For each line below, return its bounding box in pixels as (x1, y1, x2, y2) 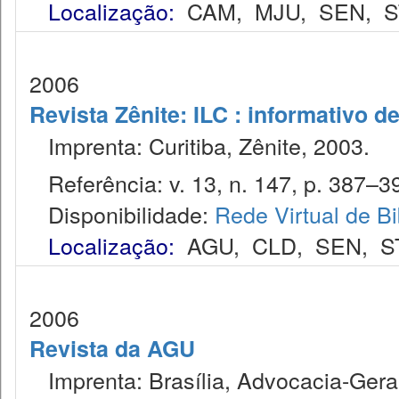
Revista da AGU (29, 332, 195, 364)
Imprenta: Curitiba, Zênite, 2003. (29, 129, 370, 161)
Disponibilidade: (29, 198, 215, 230)
